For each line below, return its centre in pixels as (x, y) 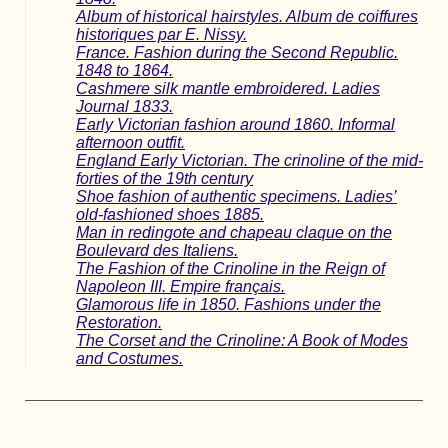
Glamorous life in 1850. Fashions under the (228, 304)
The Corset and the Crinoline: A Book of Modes (242, 340)
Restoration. (119, 322)
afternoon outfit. (130, 142)
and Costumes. (129, 358)
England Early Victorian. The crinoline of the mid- (249, 160)
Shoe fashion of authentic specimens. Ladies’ (236, 196)
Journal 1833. (124, 106)
